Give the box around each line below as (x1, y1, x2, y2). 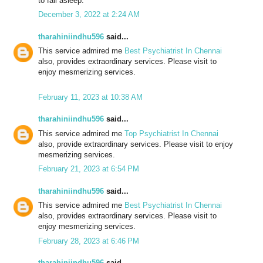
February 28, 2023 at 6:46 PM (38, 236, 139, 245)
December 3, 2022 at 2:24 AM (38, 10, 140, 19)
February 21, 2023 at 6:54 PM (38, 164, 139, 174)
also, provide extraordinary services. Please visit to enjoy (38, 139, 233, 149)
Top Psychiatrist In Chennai (124, 129, 218, 138)
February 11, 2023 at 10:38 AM (38, 92, 143, 102)
